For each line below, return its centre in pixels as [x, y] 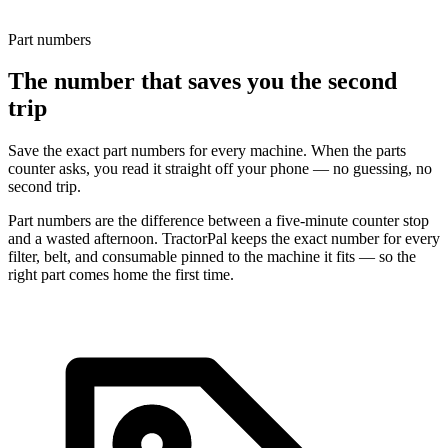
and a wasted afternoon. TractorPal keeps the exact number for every [224, 239]
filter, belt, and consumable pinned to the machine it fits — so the [212, 257]
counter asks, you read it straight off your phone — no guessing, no [220, 169]
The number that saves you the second [202, 81]
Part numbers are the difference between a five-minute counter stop [218, 221]
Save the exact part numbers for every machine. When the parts [207, 151]
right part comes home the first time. [121, 275]
